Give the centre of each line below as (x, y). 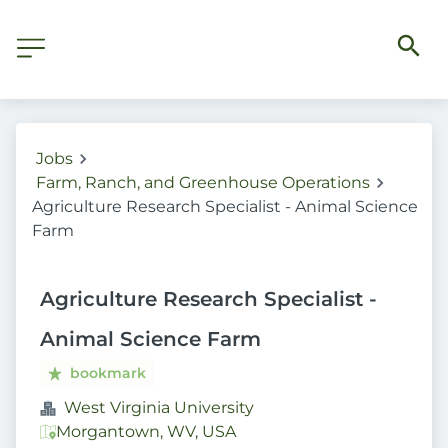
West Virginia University (159, 407)
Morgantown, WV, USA (146, 431)
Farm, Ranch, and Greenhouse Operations (203, 182)
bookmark (108, 373)
